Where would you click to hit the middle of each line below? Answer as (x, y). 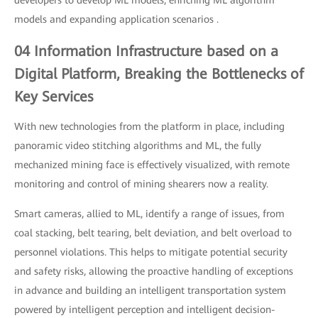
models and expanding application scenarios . (116, 20)
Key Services (54, 97)
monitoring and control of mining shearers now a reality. (141, 184)
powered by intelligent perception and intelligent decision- (145, 310)
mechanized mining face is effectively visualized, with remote (152, 165)
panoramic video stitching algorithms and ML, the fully (138, 146)
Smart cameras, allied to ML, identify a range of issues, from (149, 214)
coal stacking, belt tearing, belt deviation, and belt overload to (153, 233)
